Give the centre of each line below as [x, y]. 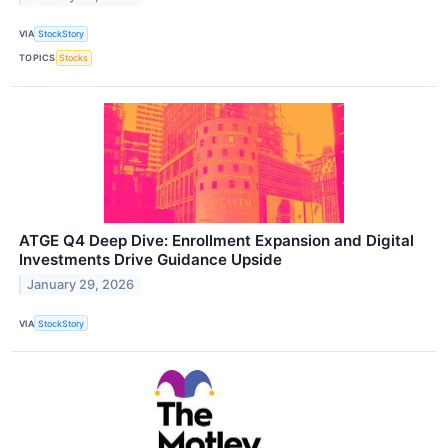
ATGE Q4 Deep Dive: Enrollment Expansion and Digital [216, 241]
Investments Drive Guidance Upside [150, 260]
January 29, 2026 [81, 284]
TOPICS [37, 58]
